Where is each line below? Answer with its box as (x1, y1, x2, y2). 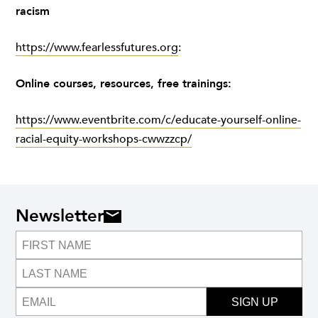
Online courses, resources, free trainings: (16, 76, 231, 92)
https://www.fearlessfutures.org (16, 40, 178, 55)
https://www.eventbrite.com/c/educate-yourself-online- (16, 112, 301, 128)
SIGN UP (231, 295, 278, 308)
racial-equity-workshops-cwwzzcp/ (16, 131, 192, 147)
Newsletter (16, 204, 104, 228)
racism (16, 4, 50, 19)
